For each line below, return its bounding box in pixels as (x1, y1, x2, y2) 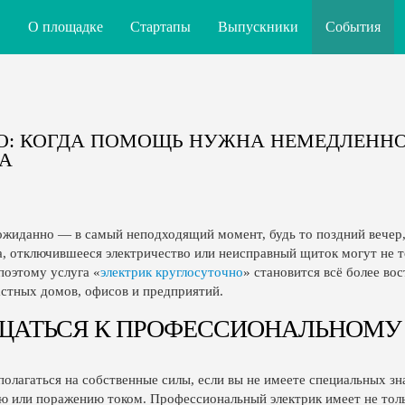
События (325, 19, 381, 34)
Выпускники (218, 19, 298, 34)
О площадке (28, 19, 103, 34)
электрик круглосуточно (100, 265, 243, 279)
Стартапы (130, 19, 191, 34)
